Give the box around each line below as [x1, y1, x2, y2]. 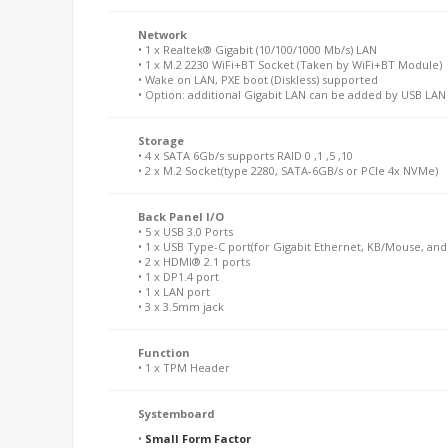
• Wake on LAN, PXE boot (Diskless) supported [138, 72, 378, 87]
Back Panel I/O [138, 209, 224, 224]
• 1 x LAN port [138, 284, 210, 299]
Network [138, 27, 187, 42]
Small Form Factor [145, 431, 251, 446]
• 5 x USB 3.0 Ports [138, 224, 233, 239]
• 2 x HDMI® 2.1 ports [138, 254, 250, 269]
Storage [138, 133, 184, 148]
